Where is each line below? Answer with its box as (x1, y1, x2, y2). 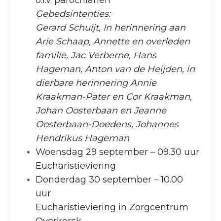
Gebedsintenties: (36, 8, 111, 20)
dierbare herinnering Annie (36, 77, 157, 89)
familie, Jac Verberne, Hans (36, 50, 157, 61)
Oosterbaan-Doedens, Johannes (36, 119, 179, 130)
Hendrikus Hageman (36, 133, 130, 144)
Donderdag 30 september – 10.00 (36, 174, 184, 185)
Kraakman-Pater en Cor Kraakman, (36, 91, 192, 103)
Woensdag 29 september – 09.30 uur (36, 147, 200, 158)
